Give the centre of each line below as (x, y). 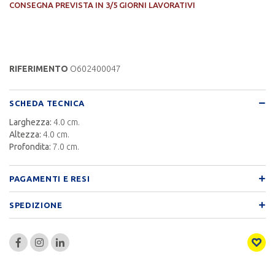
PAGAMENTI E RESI (50, 178)
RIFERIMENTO (39, 68)
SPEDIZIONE (36, 205)
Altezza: (25, 134)
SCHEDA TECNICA (47, 103)
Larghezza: (30, 122)
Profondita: (30, 146)
